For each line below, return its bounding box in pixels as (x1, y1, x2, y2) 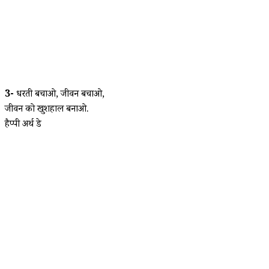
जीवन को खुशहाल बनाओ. (5, 102, 89, 118)
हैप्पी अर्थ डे (5, 117, 41, 133)
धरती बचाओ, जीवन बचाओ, (14, 87, 104, 103)
